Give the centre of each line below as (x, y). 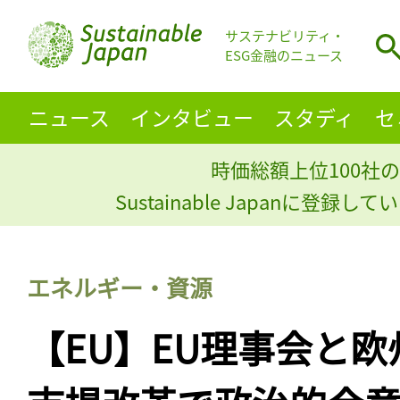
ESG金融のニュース (284, 55)
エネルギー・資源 (120, 287)
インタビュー (192, 117)
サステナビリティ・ (285, 36)
